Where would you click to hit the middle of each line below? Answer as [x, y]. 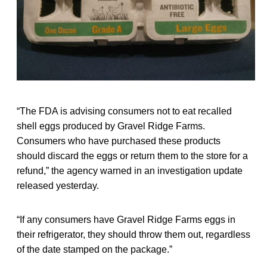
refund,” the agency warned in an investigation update [130, 171]
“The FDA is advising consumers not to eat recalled [124, 111]
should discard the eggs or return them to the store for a [132, 156]
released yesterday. [58, 186]
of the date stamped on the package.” [94, 250]
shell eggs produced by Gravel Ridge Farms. [111, 126]
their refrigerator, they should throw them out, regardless [133, 235]
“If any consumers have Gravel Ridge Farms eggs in [126, 220]
